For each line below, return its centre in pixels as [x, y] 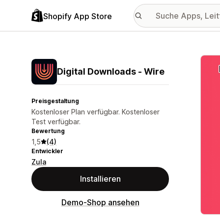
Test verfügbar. [56, 122]
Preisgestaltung [55, 101]
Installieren [100, 179]
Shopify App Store [78, 16]
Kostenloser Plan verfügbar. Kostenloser [96, 112]
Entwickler [47, 151]
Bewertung [48, 131]
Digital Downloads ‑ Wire [111, 71]
